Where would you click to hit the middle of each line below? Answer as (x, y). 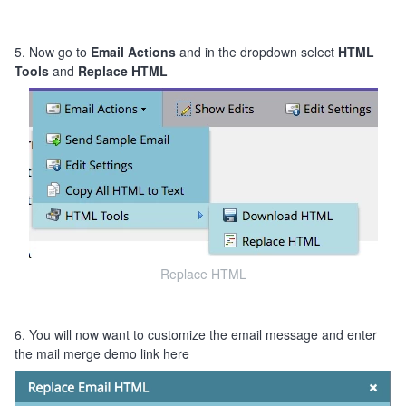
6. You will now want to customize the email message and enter (196, 335)
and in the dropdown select (257, 52)
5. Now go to (53, 52)
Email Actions (133, 52)
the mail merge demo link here (102, 354)
